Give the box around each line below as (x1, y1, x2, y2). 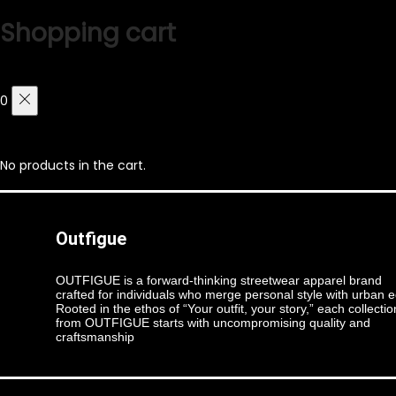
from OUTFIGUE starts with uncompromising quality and (55, 316, 370, 331)
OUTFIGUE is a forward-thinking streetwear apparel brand (55, 273, 382, 288)
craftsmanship (55, 330, 134, 345)
